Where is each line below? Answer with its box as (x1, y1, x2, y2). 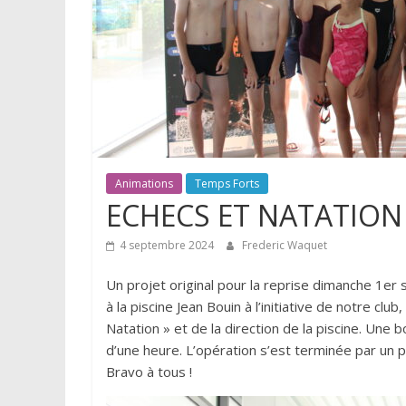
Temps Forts (195, 176, 259, 191)
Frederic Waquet (242, 237, 327, 253)
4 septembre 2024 (120, 237, 214, 253)
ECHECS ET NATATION (106, 196, 402, 235)
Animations (115, 176, 173, 191)
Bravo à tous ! (106, 362, 192, 381)
